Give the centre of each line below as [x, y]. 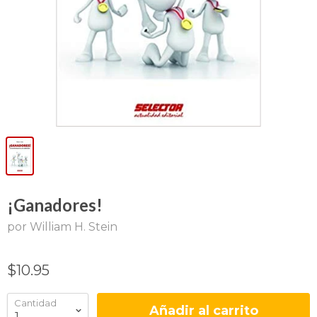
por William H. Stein [62, 227]
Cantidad [35, 303]
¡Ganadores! [55, 205]
